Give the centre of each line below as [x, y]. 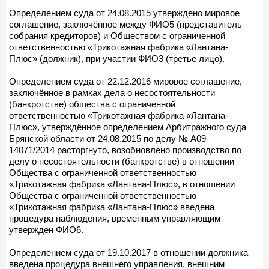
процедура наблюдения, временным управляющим [115, 218]
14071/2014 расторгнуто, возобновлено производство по [125, 150]
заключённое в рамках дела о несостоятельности [112, 92]
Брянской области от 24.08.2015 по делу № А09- [109, 138]
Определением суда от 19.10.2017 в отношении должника [128, 252]
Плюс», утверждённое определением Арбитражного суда [128, 127]
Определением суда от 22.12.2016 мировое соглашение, [125, 81]
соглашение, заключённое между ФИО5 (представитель [125, 24]
